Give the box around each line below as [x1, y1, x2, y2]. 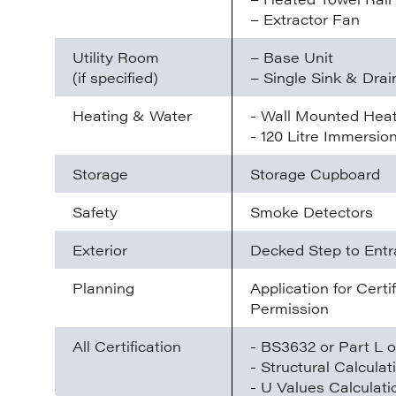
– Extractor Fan [250, 9, 360, 30]
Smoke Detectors [250, 202, 373, 223]
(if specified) [72, 67, 158, 88]
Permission [250, 298, 329, 319]
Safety [72, 202, 118, 223]
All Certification [72, 336, 181, 357]
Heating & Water [72, 105, 192, 126]
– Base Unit [250, 47, 333, 68]
